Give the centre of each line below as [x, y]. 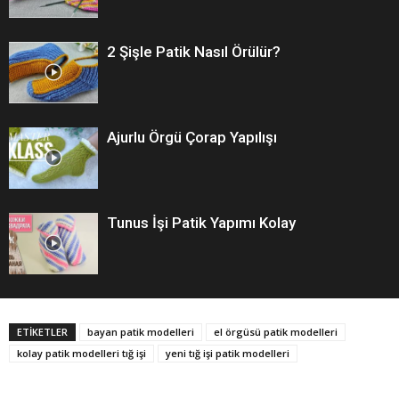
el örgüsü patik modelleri [276, 331]
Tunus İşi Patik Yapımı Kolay [201, 222]
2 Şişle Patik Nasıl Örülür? [194, 51]
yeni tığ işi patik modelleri [228, 353]
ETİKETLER [42, 331]
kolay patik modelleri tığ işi [81, 353]
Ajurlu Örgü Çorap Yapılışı [192, 137]
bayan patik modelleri [141, 331]
